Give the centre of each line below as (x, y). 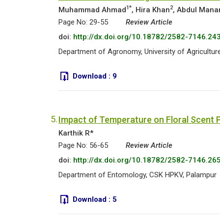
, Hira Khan (151, 10)
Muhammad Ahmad (92, 10)
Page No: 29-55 (83, 22)
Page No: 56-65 (83, 145)
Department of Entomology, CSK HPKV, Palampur (137, 175)
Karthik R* (76, 133)
